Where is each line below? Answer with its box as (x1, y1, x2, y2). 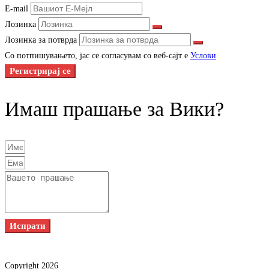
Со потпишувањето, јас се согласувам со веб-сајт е (5, 51, 190, 61)
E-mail (5, 4, 28, 14)
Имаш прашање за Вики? (5, 98, 224, 121)
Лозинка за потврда (5, 35, 77, 45)
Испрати (10, 220, 46, 231)
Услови (190, 51, 216, 61)
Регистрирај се (10, 66, 71, 76)
